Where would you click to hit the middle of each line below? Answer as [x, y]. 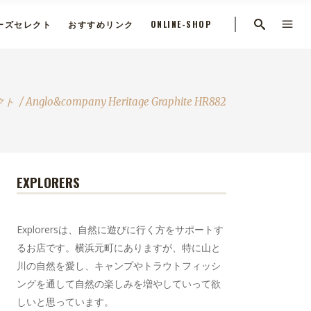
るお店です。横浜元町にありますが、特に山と [119, 247]
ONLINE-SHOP [180, 24]
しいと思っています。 [66, 302]
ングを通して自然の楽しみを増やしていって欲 [119, 284]
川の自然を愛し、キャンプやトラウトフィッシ [119, 266]
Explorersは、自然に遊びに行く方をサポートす [120, 229]
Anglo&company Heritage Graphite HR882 [126, 101]
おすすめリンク [101, 24]
